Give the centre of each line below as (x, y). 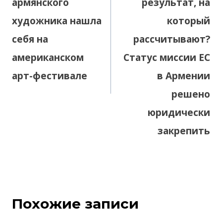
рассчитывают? (172, 39)
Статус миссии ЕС (167, 58)
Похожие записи (75, 204)
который (189, 21)
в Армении (184, 76)
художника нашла (57, 21)
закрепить (184, 131)
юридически (179, 113)
